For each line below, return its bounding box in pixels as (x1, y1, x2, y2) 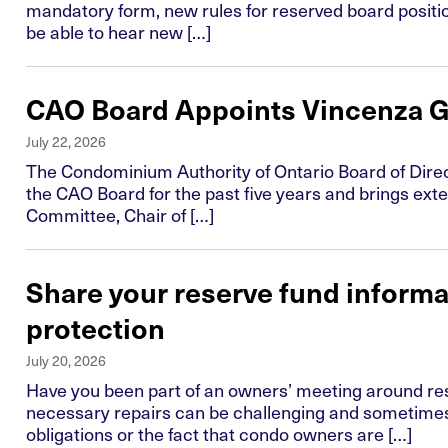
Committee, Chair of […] (26, 201, 214, 229)
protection (26, 308, 165, 348)
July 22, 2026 (26, 131, 106, 153)
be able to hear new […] (26, 18, 211, 46)
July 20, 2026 (26, 350, 106, 372)
